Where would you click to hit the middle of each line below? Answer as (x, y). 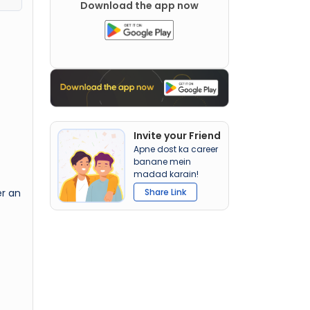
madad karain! (166, 174)
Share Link (166, 192)
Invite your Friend (177, 136)
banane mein (163, 162)
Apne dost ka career (176, 149)
